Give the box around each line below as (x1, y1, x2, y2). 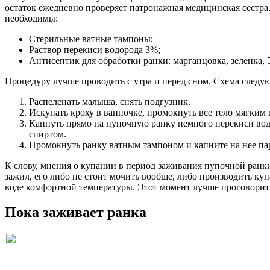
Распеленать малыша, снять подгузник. (29, 96, 190, 107)
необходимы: (5, 13, 58, 24)
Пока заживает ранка (5, 204, 146, 221)
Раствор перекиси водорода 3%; (29, 44, 160, 55)
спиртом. (29, 128, 66, 139)
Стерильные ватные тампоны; (29, 33, 153, 44)
